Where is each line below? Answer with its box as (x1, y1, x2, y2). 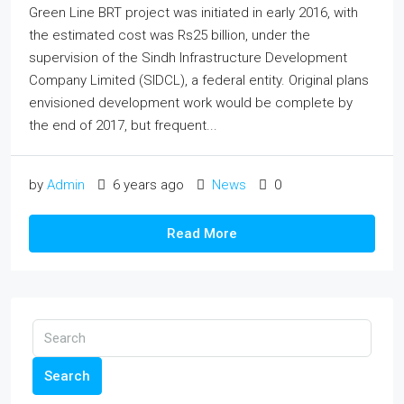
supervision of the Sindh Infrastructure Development (29, 50, 347, 66)
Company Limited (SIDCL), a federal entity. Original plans (29, 72, 369, 88)
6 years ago (109, 177, 184, 193)
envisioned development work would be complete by (29, 95, 353, 111)
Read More (167, 225, 237, 242)
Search (44, 368, 90, 384)
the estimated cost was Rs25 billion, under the (29, 27, 310, 43)
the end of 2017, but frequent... (29, 117, 217, 133)
